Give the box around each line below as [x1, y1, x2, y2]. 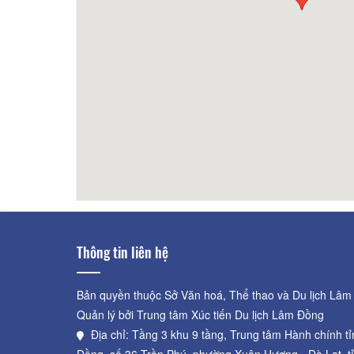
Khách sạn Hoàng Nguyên [122, 92, 239, 109]
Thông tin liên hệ [77, 242, 168, 263]
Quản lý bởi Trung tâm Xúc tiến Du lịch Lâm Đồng [77, 307, 324, 323]
